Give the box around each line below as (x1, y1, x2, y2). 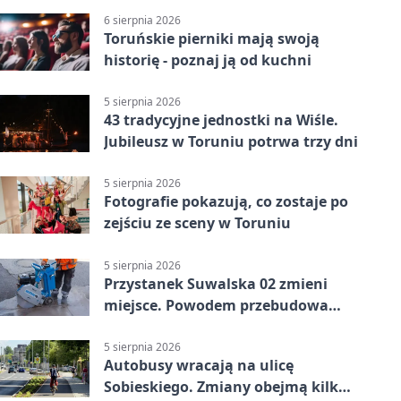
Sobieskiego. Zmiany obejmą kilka (104, 376, 347, 397)
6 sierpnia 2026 (104, 12, 181, 28)
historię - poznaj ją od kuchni (104, 49, 311, 70)
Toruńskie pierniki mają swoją (104, 28, 320, 48)
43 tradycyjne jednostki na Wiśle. (104, 110, 338, 131)
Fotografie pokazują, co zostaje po (104, 192, 348, 212)
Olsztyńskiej (104, 316, 192, 337)
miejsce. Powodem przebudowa (104, 294, 328, 315)
